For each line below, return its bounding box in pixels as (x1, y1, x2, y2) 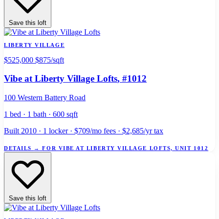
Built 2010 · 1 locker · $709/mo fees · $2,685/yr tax (4, 127, 163, 135)
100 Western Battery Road (4, 93, 86, 102)
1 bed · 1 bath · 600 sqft (4, 110, 78, 119)
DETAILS (4, 145, 34, 152)
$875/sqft (35, 55, 64, 64)
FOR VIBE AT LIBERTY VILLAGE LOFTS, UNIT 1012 (42, 145, 209, 152)
